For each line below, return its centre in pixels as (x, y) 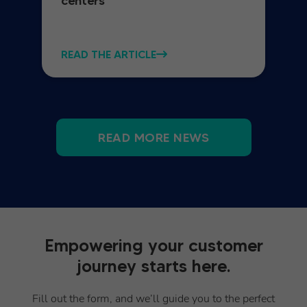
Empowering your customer (153, 246)
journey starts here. (153, 266)
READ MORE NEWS (153, 137)
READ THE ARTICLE (109, 54)
